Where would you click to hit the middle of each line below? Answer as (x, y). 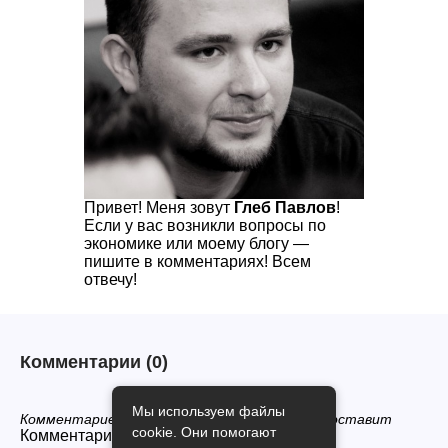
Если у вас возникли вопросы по (205, 226)
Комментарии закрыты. (106, 436)
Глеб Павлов (285, 208)
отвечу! (110, 280)
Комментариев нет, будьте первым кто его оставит (206, 419)
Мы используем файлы (208, 411)
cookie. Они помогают (204, 432)
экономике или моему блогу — (196, 244)
